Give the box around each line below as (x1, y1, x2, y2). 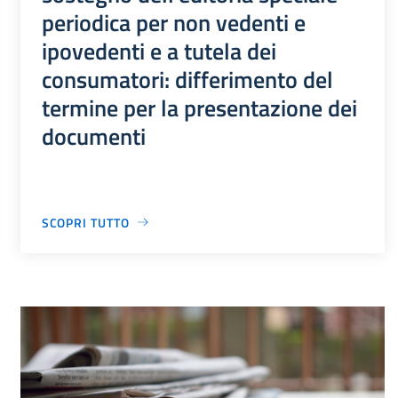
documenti (41, 117, 146, 154)
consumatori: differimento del (41, 60, 333, 97)
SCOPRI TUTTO (41, 212, 130, 232)
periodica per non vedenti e (41, 4, 306, 40)
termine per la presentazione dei (41, 89, 357, 125)
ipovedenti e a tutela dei (41, 32, 276, 68)
